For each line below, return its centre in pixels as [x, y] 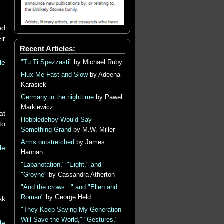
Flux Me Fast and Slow [54, 75]
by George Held [67, 197]
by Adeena [104, 75]
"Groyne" [34, 175]
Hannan [32, 152]
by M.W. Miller [93, 130]
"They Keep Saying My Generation [71, 210]
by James [89, 142]
